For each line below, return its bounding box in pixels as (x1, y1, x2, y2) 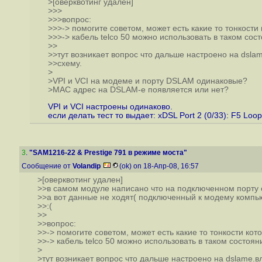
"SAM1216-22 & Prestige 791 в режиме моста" (29, 149, 187, 157)
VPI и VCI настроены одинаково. (47, 102, 173, 111)
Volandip (73, 162, 101, 170)
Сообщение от (22, 162, 73, 170)
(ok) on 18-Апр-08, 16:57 (119, 162, 201, 170)
